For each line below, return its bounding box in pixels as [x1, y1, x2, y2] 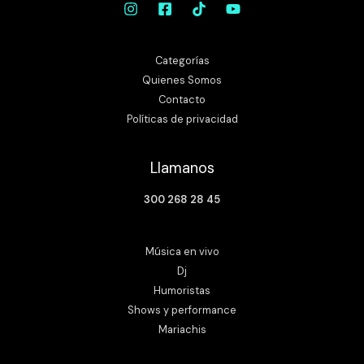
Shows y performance [128, 303, 236, 318]
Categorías [154, 53, 210, 67]
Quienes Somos [142, 72, 222, 87]
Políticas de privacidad [126, 111, 238, 126]
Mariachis [158, 323, 206, 337]
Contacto [158, 92, 206, 106]
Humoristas [154, 284, 210, 298]
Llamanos [149, 158, 214, 179]
